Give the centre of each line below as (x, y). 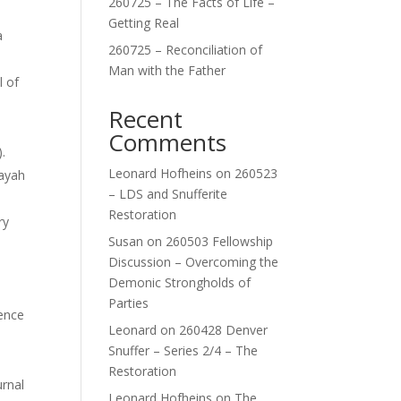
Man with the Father (166, 70)
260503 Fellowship (219, 241)
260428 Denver (223, 330)
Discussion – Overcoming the (193, 262)
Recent (145, 119)
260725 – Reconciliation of (185, 50)
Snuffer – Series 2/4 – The (183, 350)
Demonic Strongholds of (179, 282)
